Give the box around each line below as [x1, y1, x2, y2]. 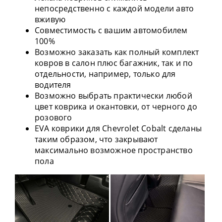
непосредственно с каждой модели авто [35, 2, 194, 14]
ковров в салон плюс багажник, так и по [35, 57, 193, 68]
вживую [35, 13, 66, 25]
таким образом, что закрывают [35, 133, 158, 145]
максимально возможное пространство [35, 144, 193, 156]
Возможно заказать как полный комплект [35, 46, 199, 57]
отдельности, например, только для [35, 68, 176, 79]
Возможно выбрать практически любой [35, 90, 192, 101]
